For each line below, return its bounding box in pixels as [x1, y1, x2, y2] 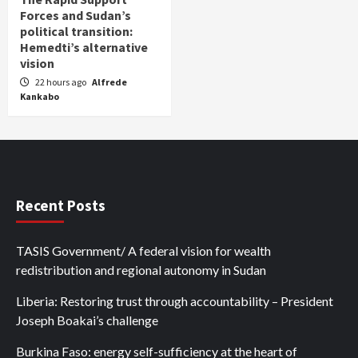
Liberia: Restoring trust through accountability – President [16, 293, 333, 309]
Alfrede [92, 76, 127, 89]
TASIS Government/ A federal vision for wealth [16, 243, 271, 259]
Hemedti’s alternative [20, 39, 148, 56]
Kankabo [20, 90, 59, 103]
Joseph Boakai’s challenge [16, 312, 158, 328]
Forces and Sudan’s [20, 7, 131, 24]
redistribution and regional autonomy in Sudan [16, 262, 266, 278]
